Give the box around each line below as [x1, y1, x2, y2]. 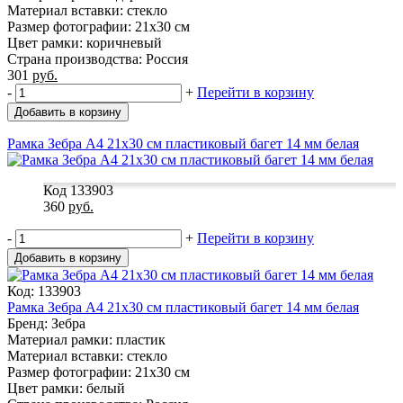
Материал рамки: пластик [7, 331, 166, 347]
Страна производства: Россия [7, 50, 188, 67]
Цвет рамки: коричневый [7, 34, 162, 50]
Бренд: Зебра [7, 315, 85, 331]
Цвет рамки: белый [7, 380, 125, 396]
